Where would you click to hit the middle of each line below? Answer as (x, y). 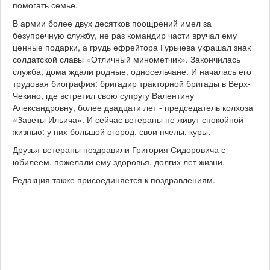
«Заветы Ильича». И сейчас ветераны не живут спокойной (128, 119)
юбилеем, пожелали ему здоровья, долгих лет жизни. (119, 162)
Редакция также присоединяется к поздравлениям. (114, 180)
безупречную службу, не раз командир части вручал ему (125, 35)
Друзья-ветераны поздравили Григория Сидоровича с (119, 149)
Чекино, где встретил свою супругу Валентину (103, 95)
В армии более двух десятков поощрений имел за (112, 23)
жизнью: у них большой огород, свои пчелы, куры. (111, 131)
